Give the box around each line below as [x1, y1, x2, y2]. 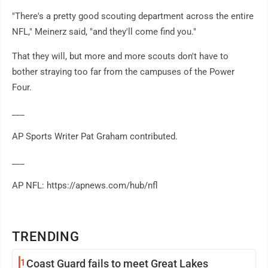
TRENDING [12, 229, 80, 245]
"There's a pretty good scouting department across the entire [12, 11, 254, 22]
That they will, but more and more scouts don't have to [12, 51, 229, 62]
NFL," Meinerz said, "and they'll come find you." [12, 26, 196, 38]
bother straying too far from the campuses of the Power [12, 66, 234, 78]
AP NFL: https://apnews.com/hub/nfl [12, 180, 158, 191]
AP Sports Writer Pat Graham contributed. [12, 131, 178, 142]
